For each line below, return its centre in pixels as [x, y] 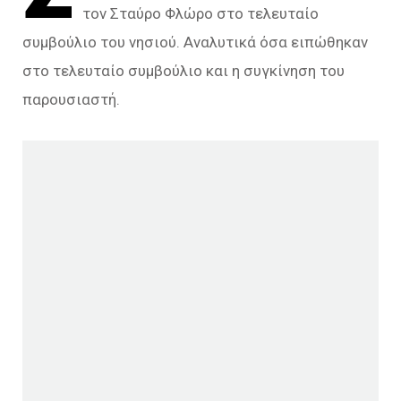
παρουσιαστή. [71, 99]
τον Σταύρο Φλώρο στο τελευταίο [201, 13]
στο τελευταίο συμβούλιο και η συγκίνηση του [183, 71]
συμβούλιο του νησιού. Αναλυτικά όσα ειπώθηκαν [195, 42]
